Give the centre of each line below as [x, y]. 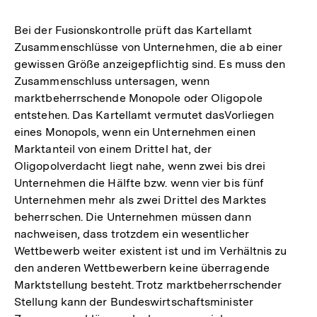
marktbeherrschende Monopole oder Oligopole [138, 98]
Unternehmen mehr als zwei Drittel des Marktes [140, 200]
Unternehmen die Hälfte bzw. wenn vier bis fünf [139, 183]
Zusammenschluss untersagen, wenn [112, 81]
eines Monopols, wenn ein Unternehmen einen [135, 132]
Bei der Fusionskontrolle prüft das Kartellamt [133, 30]
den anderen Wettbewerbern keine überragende [142, 268]
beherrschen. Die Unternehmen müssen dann [133, 217]
